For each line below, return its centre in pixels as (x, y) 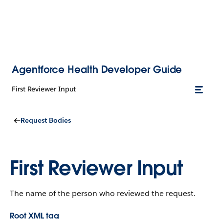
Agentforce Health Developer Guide (97, 69)
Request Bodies (46, 120)
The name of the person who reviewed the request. (103, 193)
